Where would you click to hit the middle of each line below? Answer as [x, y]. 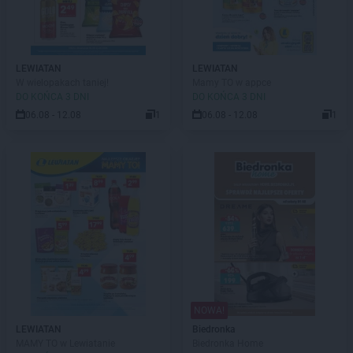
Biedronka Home [228, 344]
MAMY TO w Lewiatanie [65, 344]
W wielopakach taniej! [62, 83]
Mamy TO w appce [232, 83]
